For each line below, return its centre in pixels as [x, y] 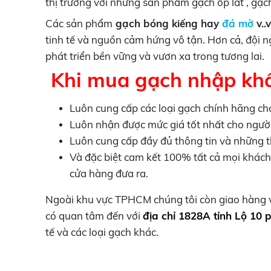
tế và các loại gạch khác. [102, 232]
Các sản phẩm [79, 24]
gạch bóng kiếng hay [167, 24]
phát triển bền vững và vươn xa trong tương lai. [155, 56]
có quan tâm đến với [94, 216]
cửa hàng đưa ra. [109, 174]
